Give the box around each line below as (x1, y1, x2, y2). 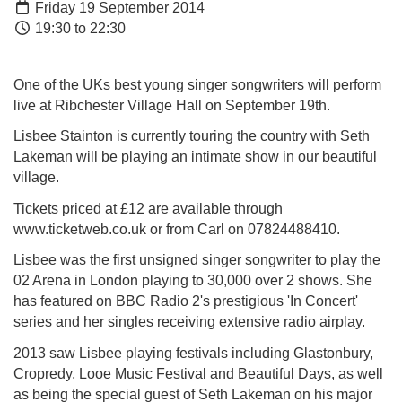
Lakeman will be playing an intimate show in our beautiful (13, 149, 377, 165)
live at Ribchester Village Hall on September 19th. (13, 97, 330, 113)
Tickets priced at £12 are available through (13, 200, 283, 216)
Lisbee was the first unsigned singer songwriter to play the (13, 252, 380, 268)
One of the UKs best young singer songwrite (13, 76, 293, 92)
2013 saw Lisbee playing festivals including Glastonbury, (13, 345, 373, 361)
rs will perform (293, 76, 381, 92)
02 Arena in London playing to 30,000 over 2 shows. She (13, 273, 372, 289)
